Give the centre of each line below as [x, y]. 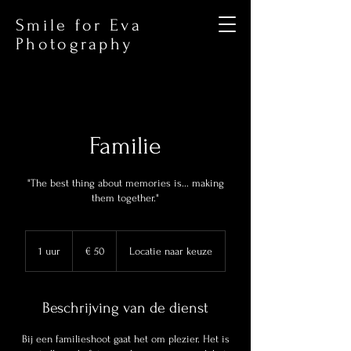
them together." [125, 198]
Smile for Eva [79, 25]
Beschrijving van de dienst [125, 308]
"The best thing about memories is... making [125, 183]
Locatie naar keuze [171, 251]
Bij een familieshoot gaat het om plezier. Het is [125, 339]
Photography [74, 44]
